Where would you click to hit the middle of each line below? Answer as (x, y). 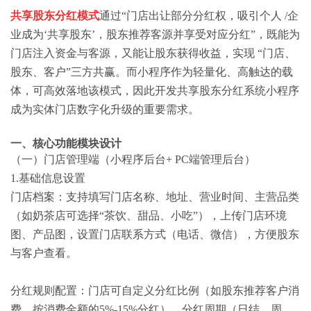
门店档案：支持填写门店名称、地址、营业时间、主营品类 (155, 196)
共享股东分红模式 (55, 15)
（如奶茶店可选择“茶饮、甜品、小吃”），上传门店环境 (149, 215)
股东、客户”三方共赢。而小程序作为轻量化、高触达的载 (152, 72)
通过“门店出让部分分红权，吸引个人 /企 (199, 15)
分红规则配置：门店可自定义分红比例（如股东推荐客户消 (155, 290)
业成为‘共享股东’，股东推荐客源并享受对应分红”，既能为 (155, 34)
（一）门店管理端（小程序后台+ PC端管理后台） (133, 159)
